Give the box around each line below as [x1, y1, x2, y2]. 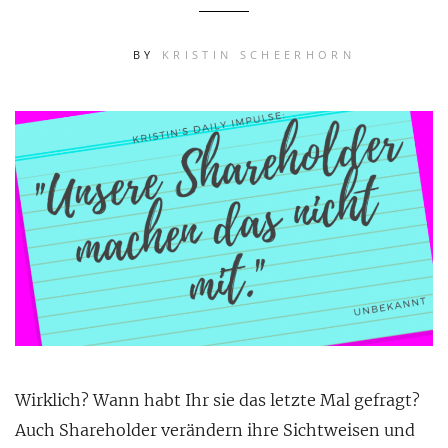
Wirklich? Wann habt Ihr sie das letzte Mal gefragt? [15, 390, 420, 411]
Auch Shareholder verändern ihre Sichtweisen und [15, 420, 415, 441]
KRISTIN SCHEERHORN [162, 47, 355, 63]
